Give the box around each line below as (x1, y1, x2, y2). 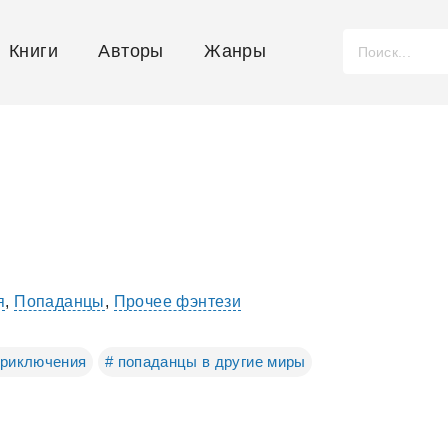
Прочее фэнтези (113, 293, 242, 310)
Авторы (98, 41, 164, 61)
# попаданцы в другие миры (104, 353, 306, 370)
